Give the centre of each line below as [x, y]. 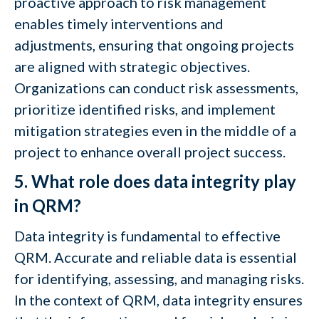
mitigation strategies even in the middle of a [155, 130]
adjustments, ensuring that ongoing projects [154, 45]
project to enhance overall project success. [150, 152]
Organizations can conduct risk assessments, [156, 88]
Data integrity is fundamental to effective [147, 236]
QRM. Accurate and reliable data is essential [156, 257]
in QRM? [48, 205]
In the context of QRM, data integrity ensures [158, 300]
